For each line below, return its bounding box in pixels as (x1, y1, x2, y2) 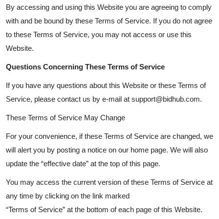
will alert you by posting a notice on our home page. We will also (6, 146, 208, 154)
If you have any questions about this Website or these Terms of (6, 81, 206, 89)
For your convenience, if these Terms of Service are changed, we (6, 132, 213, 140)
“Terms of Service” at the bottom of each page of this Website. (6, 205, 202, 214)
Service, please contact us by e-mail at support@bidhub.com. (6, 95, 202, 103)
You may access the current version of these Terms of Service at (6, 178, 213, 186)
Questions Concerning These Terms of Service (6, 63, 165, 71)
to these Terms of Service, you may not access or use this (6, 30, 192, 39)
